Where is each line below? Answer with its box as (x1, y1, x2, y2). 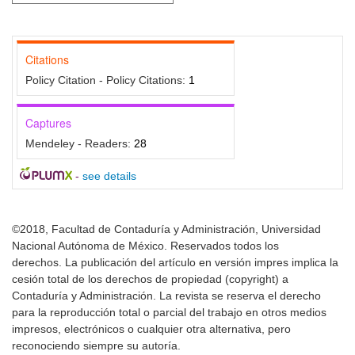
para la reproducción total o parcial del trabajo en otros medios (12, 306, 326, 319)
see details (82, 170, 136, 183)
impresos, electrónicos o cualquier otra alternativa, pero (12, 323, 291, 336)
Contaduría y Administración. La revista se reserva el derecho (12, 289, 321, 303)
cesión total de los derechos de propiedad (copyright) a (12, 273, 288, 286)
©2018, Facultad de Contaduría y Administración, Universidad (12, 223, 321, 236)
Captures (25, 115, 71, 132)
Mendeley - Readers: (25, 137, 134, 151)
